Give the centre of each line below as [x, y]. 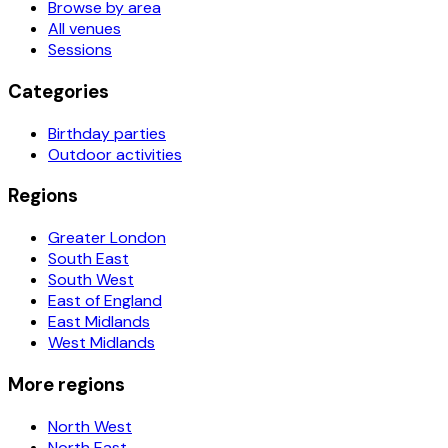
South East [88, 259]
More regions [66, 384]
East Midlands [99, 322]
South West [91, 280]
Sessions [80, 50]
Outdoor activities [115, 154]
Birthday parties [107, 133]
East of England [105, 301]
